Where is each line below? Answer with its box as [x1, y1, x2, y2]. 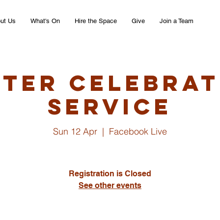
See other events [79, 181, 141, 190]
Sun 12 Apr [53, 126, 97, 137]
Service [48, 92, 172, 120]
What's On [30, 17, 60, 25]
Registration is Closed [69, 169, 151, 178]
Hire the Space [75, 17, 117, 25]
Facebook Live [109, 126, 167, 137]
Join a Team [160, 17, 193, 25]
